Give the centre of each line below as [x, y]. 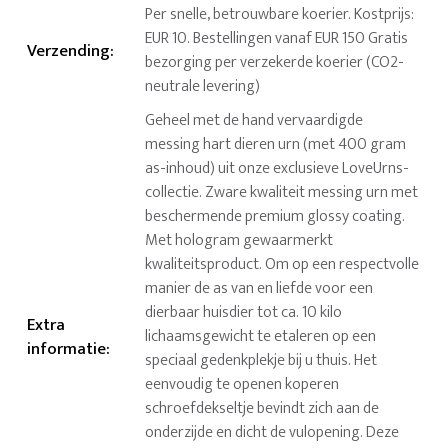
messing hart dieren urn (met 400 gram [276, 145]
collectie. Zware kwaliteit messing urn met [282, 193]
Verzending [69, 51]
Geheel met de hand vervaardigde [254, 121]
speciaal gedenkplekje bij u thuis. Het [261, 361]
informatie [67, 349]
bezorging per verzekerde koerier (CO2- [275, 63]
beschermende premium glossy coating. [275, 217]
